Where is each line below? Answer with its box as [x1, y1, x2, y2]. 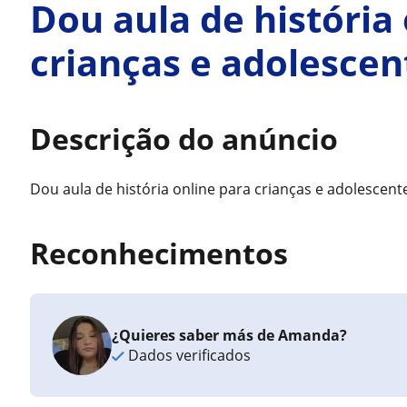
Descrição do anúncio [30, 119, 339, 158]
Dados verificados [124, 345, 252, 365]
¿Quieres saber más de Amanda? [112, 325, 348, 345]
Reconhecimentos [30, 233, 289, 273]
